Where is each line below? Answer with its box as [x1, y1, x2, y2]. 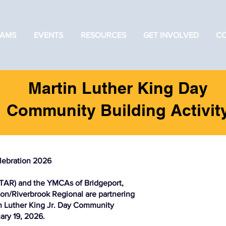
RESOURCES [80, 31, 126, 39]
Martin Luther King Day [28, 78, 208, 97]
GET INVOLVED [143, 31, 199, 39]
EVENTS [33, 31, 63, 39]
